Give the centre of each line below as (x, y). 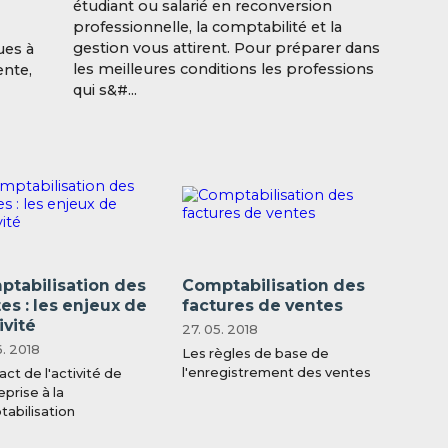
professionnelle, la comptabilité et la (208, 27)
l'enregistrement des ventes (276, 372)
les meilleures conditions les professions (224, 69)
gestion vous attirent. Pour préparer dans (227, 48)
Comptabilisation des (273, 286)
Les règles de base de (255, 353)
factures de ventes (262, 306)
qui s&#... (105, 90)
